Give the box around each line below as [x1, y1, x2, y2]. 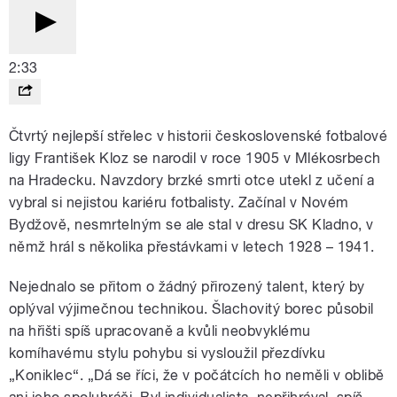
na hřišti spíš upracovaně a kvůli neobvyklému [9, 322, 311, 339]
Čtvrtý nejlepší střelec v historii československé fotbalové [9, 127, 388, 144]
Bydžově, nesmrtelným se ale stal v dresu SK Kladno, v [9, 215, 374, 233]
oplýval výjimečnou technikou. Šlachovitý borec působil [9, 300, 374, 317]
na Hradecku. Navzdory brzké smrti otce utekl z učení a [9, 171, 375, 189]
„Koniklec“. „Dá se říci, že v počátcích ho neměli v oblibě [9, 366, 385, 384]
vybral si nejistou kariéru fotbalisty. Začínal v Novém [9, 193, 349, 211]
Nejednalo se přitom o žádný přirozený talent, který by [9, 277, 365, 295]
